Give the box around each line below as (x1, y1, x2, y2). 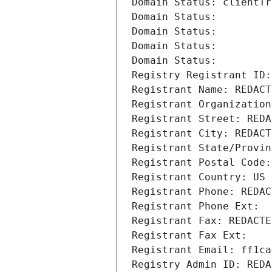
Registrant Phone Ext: (132, 200, 259, 212)
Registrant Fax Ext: (132, 229, 247, 242)
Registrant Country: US (132, 171, 265, 183)
